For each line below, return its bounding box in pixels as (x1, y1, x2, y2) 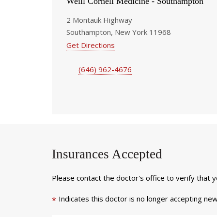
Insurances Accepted (52, 146, 162, 161)
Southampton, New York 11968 (66, 27, 171, 37)
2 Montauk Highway (66, 15, 132, 25)
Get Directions (66, 40, 115, 50)
